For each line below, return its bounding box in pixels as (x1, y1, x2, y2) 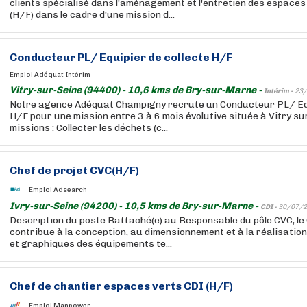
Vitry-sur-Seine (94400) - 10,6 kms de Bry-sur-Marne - (10, 84, 264, 96)
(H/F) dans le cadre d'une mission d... (10, 9, 175, 21)
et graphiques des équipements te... (10, 238, 172, 249)
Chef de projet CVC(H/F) (10, 164, 139, 177)
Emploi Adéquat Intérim (10, 71, 90, 79)
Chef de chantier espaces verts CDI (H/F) (10, 280, 233, 293)
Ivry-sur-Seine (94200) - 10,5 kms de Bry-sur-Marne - (10, 200, 260, 212)
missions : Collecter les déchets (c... (10, 122, 168, 134)
